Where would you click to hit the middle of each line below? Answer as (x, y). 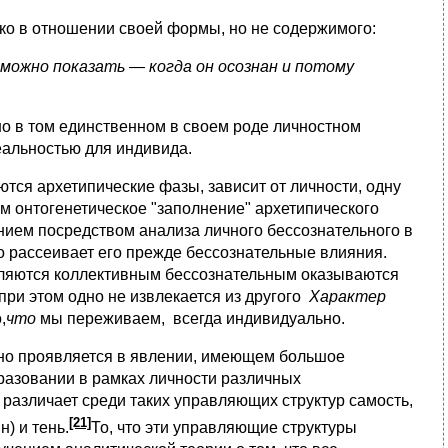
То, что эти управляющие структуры (224, 428)
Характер (347, 297)
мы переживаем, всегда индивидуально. (192, 319)
